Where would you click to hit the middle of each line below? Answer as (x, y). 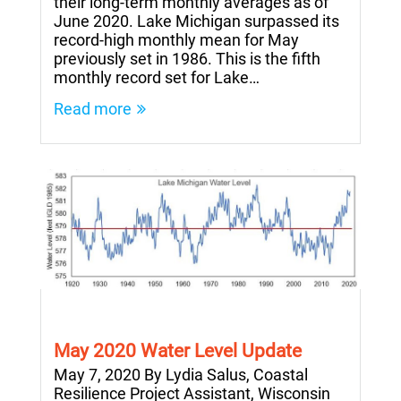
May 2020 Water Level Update (178, 350)
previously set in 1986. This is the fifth (187, 58)
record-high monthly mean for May (176, 39)
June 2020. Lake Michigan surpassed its (196, 21)
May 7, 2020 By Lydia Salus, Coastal (181, 374)
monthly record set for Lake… (157, 77)
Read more (93, 108)
